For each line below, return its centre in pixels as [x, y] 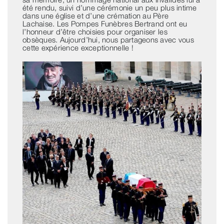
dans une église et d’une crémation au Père [95, 16]
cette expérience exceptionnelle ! [78, 48]
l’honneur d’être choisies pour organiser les [95, 32]
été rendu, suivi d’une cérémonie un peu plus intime [109, 8]
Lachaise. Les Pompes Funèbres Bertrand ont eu [105, 24]
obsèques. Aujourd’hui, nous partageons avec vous [108, 40]
